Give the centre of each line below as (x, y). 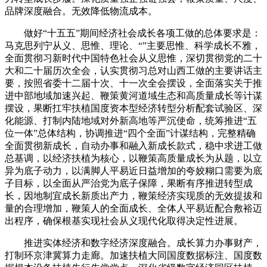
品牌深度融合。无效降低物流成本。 (81, 11)
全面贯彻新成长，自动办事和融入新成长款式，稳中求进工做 (133, 145)
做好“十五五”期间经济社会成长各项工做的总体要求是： (133, 33)
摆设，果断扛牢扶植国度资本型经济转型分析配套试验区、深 (133, 108)
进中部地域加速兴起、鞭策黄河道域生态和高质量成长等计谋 (133, 95)
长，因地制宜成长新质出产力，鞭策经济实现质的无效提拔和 (133, 195)
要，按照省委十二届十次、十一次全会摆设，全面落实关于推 (133, 83)
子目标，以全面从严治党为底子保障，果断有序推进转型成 (129, 183)
